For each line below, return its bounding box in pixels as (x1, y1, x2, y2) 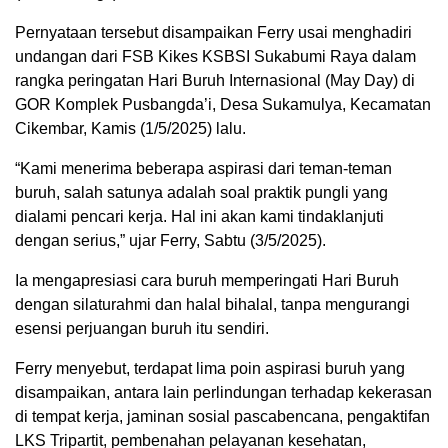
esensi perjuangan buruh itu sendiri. (15, 319, 269, 337)
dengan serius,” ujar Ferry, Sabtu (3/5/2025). (15, 231, 326, 249)
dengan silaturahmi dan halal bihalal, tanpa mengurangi (15, 295, 410, 313)
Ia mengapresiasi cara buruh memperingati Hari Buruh (15, 271, 399, 289)
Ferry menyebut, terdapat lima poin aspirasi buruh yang (15, 359, 405, 377)
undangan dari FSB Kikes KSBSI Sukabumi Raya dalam (15, 47, 416, 65)
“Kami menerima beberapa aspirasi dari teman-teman (15, 159, 392, 177)
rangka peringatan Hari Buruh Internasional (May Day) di (15, 71, 415, 89)
